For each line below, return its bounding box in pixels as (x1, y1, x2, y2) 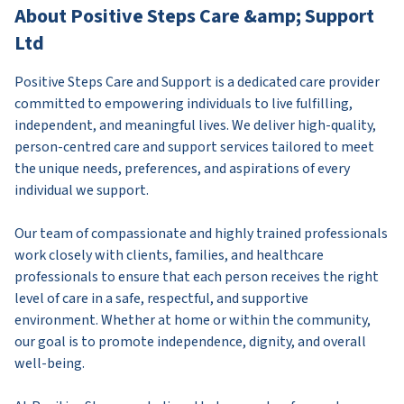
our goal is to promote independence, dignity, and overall (14, 332, 366, 353)
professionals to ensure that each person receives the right (14, 267, 379, 288)
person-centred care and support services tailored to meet (14, 137, 374, 158)
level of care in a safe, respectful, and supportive (14, 289, 308, 309)
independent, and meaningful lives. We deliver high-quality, (14, 115, 376, 136)
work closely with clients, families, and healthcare (14, 245, 324, 266)
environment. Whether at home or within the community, (14, 310, 371, 331)
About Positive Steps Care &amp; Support (14, 2, 374, 32)
